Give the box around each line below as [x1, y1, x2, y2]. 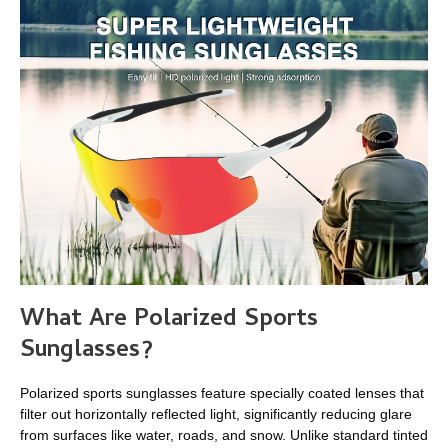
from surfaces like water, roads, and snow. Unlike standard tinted [20, 427, 428, 444]
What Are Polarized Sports [20, 300, 318, 340]
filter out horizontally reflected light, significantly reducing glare [20, 406, 412, 423]
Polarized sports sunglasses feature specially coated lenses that [20, 385, 424, 402]
